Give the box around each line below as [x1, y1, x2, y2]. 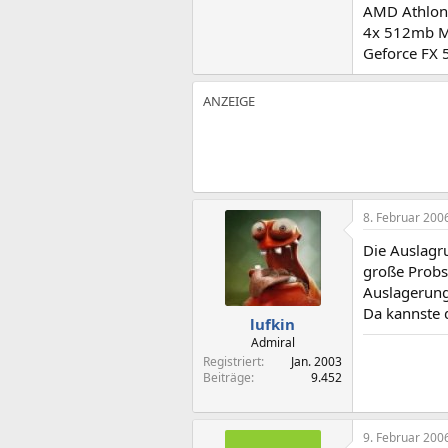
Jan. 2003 [291, 352, 342, 370]
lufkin [250, 313, 295, 334]
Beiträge [203, 368, 251, 386]
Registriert [203, 352, 261, 370]
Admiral [250, 333, 295, 351]
